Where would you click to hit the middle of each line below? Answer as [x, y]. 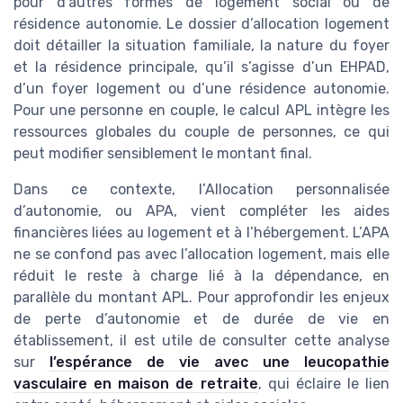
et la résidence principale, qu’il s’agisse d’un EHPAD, [201, 67]
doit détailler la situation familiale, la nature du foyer [201, 45]
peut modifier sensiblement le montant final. [163, 153]
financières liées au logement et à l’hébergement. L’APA [201, 232]
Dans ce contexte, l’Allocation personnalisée [201, 189]
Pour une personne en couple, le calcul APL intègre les [201, 110]
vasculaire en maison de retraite [136, 383]
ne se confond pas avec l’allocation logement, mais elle [201, 254]
